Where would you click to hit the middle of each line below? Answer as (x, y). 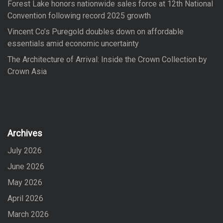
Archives (25, 133)
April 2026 (25, 198)
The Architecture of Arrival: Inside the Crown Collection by (107, 59)
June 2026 (26, 166)
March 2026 (28, 214)
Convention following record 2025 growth (79, 15)
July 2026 (25, 150)
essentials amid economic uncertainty (73, 43)
